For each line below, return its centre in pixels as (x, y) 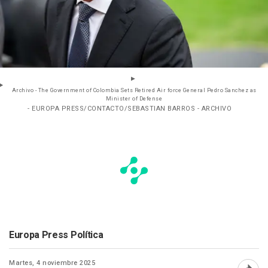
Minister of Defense (134, 99)
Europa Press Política (56, 235)
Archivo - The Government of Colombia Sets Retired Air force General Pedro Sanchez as (134, 91)
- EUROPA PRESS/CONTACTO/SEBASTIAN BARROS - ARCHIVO (130, 109)
